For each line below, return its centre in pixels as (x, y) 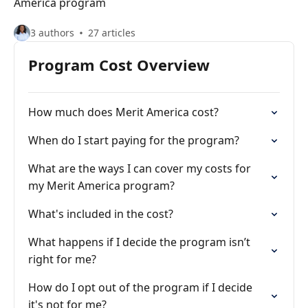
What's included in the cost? (101, 214)
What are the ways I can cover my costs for (140, 168)
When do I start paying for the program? (134, 140)
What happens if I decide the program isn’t (139, 242)
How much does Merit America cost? (123, 112)
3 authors (52, 33)
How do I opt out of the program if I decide (140, 287)
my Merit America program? (101, 186)
